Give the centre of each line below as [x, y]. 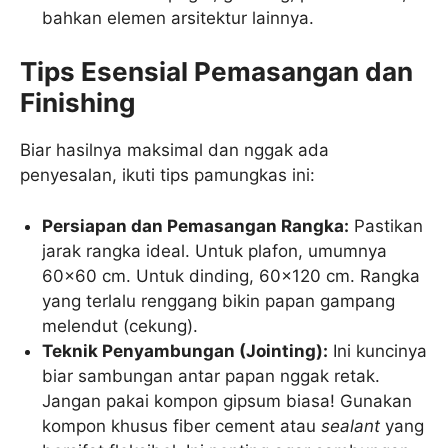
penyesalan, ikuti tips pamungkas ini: [167, 175]
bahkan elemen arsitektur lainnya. [178, 17]
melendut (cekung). [120, 325]
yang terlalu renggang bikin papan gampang [219, 300]
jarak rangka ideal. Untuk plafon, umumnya [215, 250]
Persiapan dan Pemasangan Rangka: [196, 225]
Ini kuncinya [378, 350]
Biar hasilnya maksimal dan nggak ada [174, 150]
